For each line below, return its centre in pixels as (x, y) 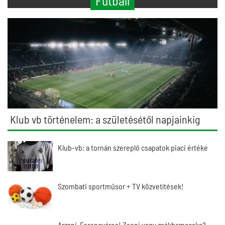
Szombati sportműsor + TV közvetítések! (121, 186)
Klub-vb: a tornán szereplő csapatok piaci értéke (133, 147)
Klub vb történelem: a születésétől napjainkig (105, 119)
